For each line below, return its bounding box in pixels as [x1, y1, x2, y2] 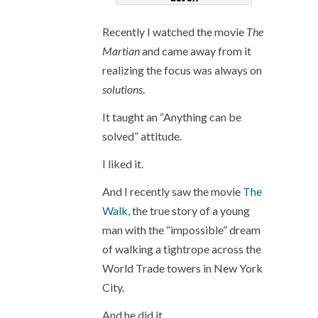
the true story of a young [130, 204, 250, 217]
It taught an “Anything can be [102, 110, 241, 124]
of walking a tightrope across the [102, 242, 261, 256]
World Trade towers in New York [102, 261, 263, 275]
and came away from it [140, 44, 251, 57]
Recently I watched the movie [102, 25, 246, 38]
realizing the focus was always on [102, 63, 262, 77]
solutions [102, 82, 143, 96]
